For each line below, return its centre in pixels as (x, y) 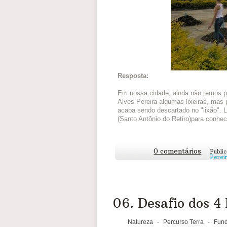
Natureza (140, 222)
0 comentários (178, 151)
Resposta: (133, 76)
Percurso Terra (183, 222)
